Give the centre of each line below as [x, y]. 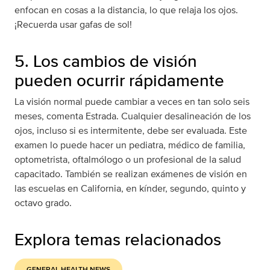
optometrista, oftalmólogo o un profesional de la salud [128, 160]
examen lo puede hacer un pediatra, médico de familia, [130, 145]
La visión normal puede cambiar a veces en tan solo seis [132, 102]
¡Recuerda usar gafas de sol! [73, 25]
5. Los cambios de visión [106, 61]
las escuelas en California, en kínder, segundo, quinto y [130, 189]
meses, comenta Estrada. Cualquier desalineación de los [133, 116]
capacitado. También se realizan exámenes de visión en [131, 174]
